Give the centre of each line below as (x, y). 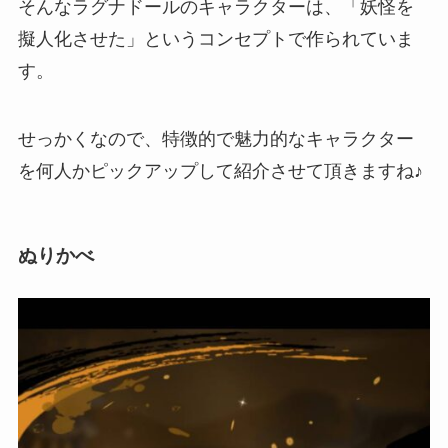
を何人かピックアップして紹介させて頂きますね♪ (220, 171)
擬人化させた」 (80, 39)
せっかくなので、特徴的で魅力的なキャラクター (215, 139)
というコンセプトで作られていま (278, 39)
